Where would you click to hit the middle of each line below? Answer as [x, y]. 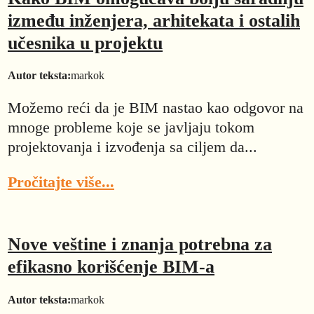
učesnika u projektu [85, 43]
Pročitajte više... [61, 182]
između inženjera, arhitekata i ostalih [154, 21]
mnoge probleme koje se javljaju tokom [131, 127]
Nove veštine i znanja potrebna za [140, 245]
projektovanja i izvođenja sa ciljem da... [132, 146]
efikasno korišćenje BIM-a [111, 267]
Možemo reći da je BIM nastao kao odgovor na [156, 107]
